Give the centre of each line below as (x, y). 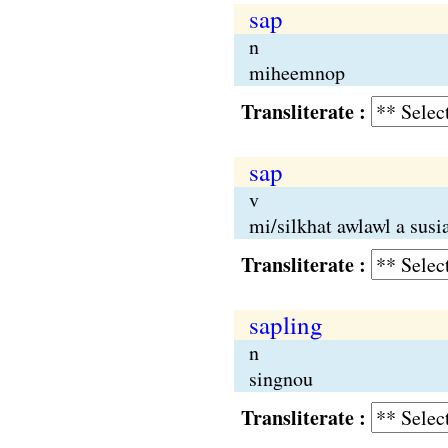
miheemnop (296, 72)
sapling (285, 324)
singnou (280, 378)
